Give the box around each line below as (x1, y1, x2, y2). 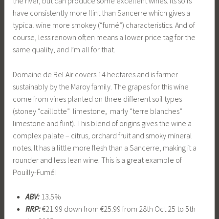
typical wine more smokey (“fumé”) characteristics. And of (13, 20, 196, 30)
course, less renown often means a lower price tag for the (13, 32, 196, 42)
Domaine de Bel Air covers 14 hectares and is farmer (13, 69, 178, 79)
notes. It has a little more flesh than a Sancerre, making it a (13, 142, 197, 153)
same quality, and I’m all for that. (13, 44, 116, 54)
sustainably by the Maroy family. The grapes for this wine (13, 81, 189, 91)
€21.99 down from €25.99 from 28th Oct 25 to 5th (40, 204, 196, 214)
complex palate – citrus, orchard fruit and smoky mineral (13, 130, 193, 140)
